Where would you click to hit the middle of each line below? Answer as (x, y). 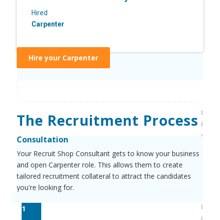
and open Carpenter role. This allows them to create (99, 165)
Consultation (42, 139)
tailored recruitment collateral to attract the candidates (104, 176)
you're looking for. (45, 187)
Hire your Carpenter (63, 57)
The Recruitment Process (107, 120)
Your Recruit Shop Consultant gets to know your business (108, 153)
